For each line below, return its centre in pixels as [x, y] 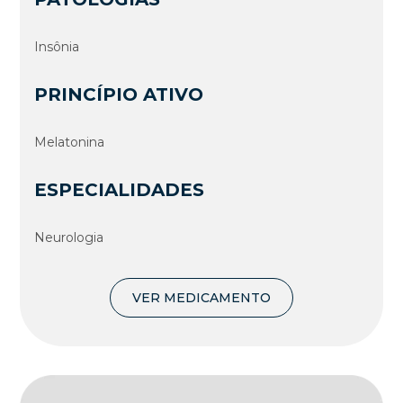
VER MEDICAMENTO [201, 297]
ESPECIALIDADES [120, 189]
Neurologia [69, 237]
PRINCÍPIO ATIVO [119, 94]
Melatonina [70, 142]
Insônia [57, 46]
